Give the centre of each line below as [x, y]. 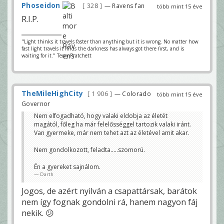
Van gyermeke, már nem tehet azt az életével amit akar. [112, 132]
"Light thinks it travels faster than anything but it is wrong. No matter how [110, 41]
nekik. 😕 [38, 213]
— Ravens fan [124, 5]
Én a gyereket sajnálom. [67, 166]
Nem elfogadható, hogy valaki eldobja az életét [101, 115]
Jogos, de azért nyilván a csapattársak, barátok [109, 191]
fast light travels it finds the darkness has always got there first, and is [103, 48]
